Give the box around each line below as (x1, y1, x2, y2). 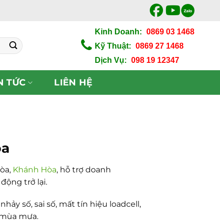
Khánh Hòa (12, 165, 56, 174)
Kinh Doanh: (95, 27, 142, 36)
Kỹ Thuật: (95, 41, 131, 50)
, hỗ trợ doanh (56, 165, 111, 174)
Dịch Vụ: (95, 55, 127, 64)
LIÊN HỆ (54, 77, 93, 87)
